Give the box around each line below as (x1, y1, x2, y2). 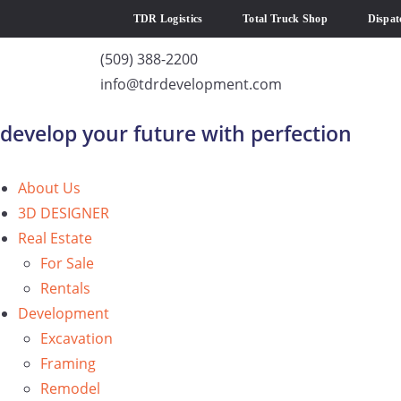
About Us (18, 178, 81, 198)
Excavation (40, 328, 113, 348)
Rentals (40, 278, 90, 298)
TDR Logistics (132, 13, 203, 25)
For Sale (40, 253, 94, 273)
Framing (40, 354, 96, 373)
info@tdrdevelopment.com (100, 74, 282, 94)
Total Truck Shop (243, 13, 328, 25)
